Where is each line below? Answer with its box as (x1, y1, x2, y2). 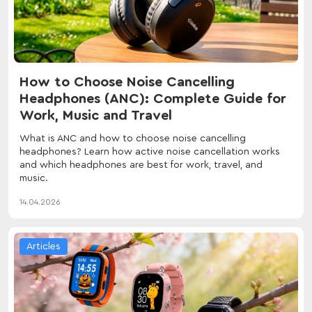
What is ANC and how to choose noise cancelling (19, 133, 246, 143)
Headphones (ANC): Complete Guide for (19, 91, 286, 106)
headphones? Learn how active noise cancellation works (19, 146, 280, 157)
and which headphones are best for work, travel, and (19, 159, 263, 170)
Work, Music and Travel (19, 108, 172, 123)
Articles (26, 241, 61, 251)
